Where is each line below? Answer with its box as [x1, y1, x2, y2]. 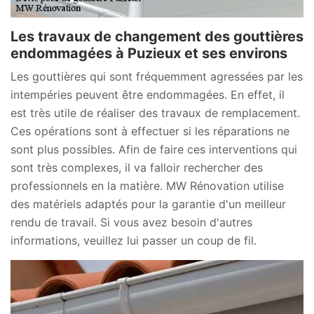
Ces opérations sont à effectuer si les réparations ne [11, 123, 289, 138]
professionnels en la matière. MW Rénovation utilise [11, 178, 284, 193]
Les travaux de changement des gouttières [11, 27, 303, 45]
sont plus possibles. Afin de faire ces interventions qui [11, 142, 297, 156]
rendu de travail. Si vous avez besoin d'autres [11, 214, 252, 229]
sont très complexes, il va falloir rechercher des [11, 160, 263, 175]
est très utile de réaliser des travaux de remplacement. [11, 105, 300, 120]
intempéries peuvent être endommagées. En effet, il [11, 87, 285, 102]
